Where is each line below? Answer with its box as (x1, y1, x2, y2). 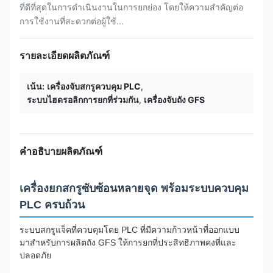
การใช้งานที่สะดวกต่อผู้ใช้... (19, 16, 124, 26)
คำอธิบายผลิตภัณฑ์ (19, 145, 102, 157)
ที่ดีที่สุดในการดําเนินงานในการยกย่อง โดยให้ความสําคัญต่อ (19, 2, 243, 12)
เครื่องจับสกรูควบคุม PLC (47, 81, 141, 91)
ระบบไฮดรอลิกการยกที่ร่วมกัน (27, 94, 139, 105)
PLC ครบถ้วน (19, 199, 85, 211)
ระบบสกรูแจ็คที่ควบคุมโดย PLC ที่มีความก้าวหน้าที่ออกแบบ (19, 225, 239, 235)
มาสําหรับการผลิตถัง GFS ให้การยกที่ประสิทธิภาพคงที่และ (19, 238, 236, 247)
